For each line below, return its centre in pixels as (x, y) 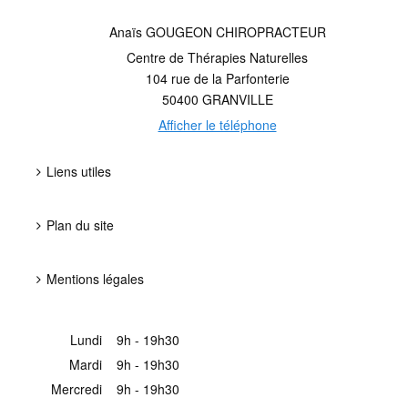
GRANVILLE (237, 100)
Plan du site (80, 225)
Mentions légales (95, 279)
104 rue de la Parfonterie (217, 79)
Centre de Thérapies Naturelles (217, 58)
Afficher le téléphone (217, 125)
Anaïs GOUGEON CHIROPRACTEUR (217, 32)
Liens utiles (79, 172)
